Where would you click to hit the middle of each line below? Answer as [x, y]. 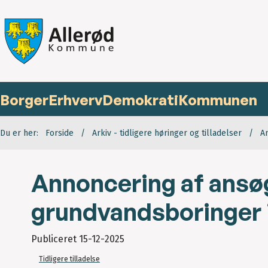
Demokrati [140, 100]
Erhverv [75, 100]
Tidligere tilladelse [69, 259]
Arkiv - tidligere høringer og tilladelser [167, 133]
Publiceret [55, 239]
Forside [60, 133]
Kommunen [218, 100]
